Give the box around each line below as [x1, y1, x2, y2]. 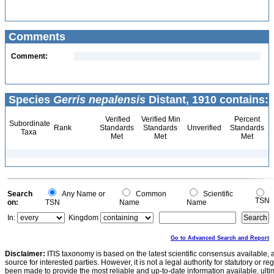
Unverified [185, 124, 221, 132]
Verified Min [139, 115, 180, 124]
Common [132, 190, 166, 198]
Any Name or [58, 190, 105, 198]
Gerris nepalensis [53, 94, 146, 106]
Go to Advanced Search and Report [171, 235, 269, 241]
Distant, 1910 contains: [146, 94, 268, 106]
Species [6, 94, 53, 106]
